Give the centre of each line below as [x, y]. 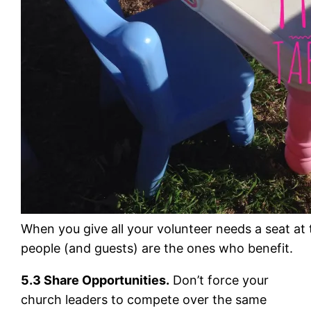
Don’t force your [219, 280]
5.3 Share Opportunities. [95, 280]
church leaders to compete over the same [144, 299]
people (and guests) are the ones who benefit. [157, 248]
